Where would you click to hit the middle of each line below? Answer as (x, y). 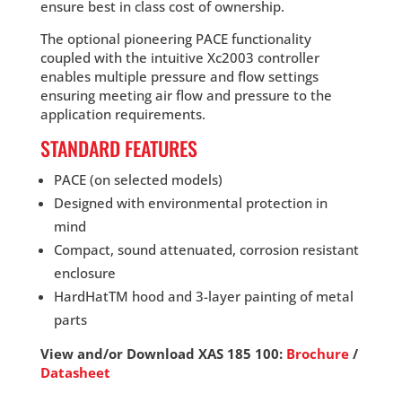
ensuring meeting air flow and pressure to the (186, 96)
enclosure (84, 273)
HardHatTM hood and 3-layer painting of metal (203, 297)
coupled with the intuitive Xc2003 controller (179, 58)
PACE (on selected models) (138, 180)
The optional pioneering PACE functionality (175, 39)
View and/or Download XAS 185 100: (163, 354)
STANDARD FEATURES (118, 149)
